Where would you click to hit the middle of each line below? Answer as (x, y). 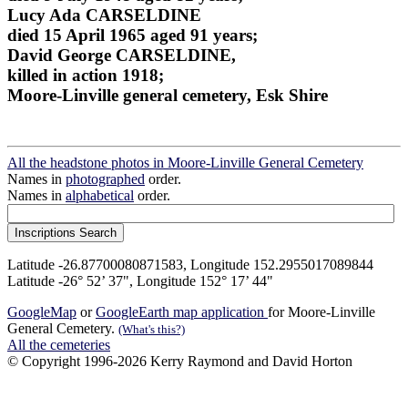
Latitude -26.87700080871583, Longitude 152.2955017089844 (190, 265)
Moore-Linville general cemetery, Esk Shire (168, 95)
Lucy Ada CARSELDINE (104, 15)
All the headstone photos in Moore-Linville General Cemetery (185, 163)
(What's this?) (152, 330)
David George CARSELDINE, (122, 55)
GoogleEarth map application (182, 312)
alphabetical (100, 196)
